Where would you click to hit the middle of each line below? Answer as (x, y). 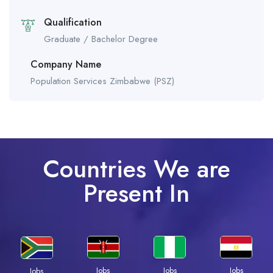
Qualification (73, 23)
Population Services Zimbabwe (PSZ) (102, 81)
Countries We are (136, 169)
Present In (136, 193)
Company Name (66, 65)
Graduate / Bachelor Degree (101, 39)
